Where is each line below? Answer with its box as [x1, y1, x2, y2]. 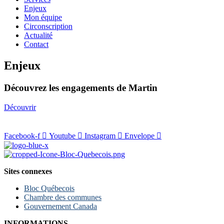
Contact [24, 40, 48, 48]
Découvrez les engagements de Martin [4, 82, 157, 93]
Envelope [124, 131, 154, 140]
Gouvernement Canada [24, 201, 97, 210]
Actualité [24, 31, 52, 39]
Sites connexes [4, 166, 52, 175]
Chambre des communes [24, 192, 101, 201]
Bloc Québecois [24, 183, 74, 192]
